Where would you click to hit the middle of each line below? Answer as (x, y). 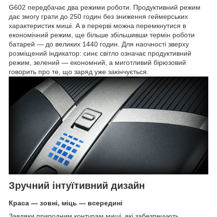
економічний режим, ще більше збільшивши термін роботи (102, 35)
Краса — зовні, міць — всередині (66, 203)
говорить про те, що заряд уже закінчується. (79, 72)
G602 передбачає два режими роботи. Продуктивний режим (105, 8)
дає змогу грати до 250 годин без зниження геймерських (98, 17)
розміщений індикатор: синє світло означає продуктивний (100, 54)
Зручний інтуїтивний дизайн (77, 186)
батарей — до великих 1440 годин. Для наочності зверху (99, 44)
